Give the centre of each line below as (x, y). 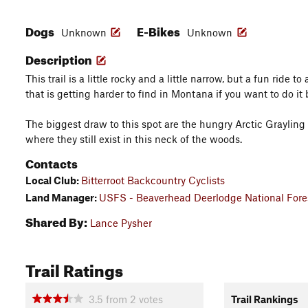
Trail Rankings (264, 299)
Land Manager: (62, 197)
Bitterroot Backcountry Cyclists (153, 180)
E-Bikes (159, 30)
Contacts (52, 162)
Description (60, 58)
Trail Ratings (74, 268)
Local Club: (53, 180)
